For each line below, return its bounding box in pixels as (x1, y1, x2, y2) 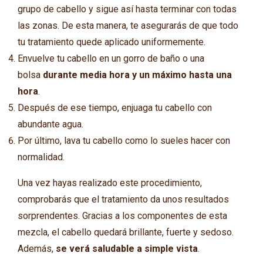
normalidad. (17, 151, 65, 163)
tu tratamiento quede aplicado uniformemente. (17, 36, 205, 48)
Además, (17, 243, 53, 255)
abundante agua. (17, 119, 83, 130)
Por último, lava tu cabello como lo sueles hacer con (17, 135, 230, 147)
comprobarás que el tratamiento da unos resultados (17, 194, 229, 205)
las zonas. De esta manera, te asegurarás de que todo (17, 20, 238, 32)
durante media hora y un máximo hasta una (42, 69, 232, 81)
